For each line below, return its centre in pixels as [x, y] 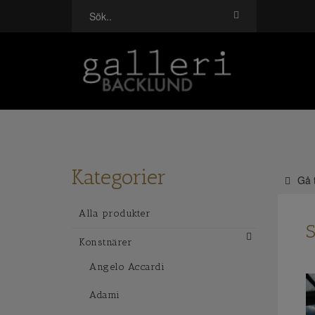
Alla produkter [115, 213]
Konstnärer [105, 242]
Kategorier [119, 177]
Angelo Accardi [127, 267]
